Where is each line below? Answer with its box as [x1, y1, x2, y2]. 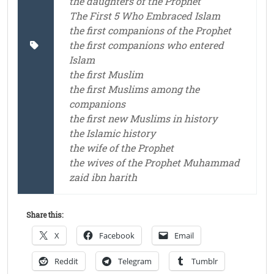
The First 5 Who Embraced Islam [69, 9, 220, 23]
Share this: [26, 210, 63, 220]
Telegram [118, 256, 152, 267]
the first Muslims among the [69, 83, 199, 96]
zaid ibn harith [69, 171, 137, 184]
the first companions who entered [69, 39, 224, 52]
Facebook [99, 230, 135, 242]
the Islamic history [69, 127, 155, 140]
